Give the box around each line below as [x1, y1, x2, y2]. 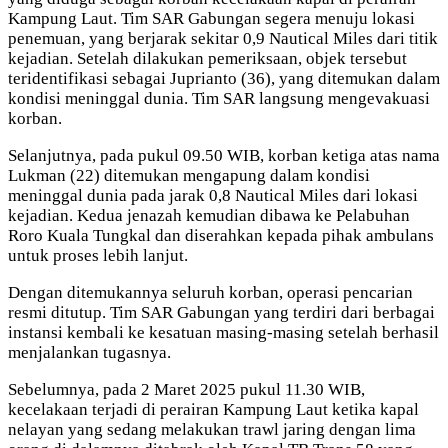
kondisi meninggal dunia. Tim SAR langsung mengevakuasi [8, 89, 430, 109]
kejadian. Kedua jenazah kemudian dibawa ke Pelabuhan [8, 206, 410, 226]
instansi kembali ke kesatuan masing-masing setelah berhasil [8, 323, 439, 343]
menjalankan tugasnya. [8, 343, 171, 363]
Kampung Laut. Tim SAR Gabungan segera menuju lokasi [8, 9, 415, 29]
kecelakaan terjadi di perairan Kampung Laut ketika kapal [8, 400, 419, 420]
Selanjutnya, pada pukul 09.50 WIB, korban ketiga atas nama [8, 146, 440, 166]
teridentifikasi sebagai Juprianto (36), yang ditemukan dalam [8, 69, 440, 89]
